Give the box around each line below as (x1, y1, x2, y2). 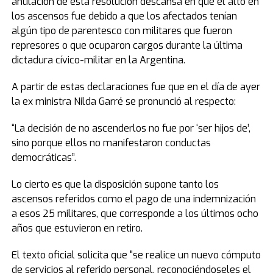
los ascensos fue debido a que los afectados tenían (11, 10, 237, 23)
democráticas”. (11, 151, 76, 164)
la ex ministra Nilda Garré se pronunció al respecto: (11, 95, 236, 108)
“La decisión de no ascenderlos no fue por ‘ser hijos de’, (11, 122, 250, 135)
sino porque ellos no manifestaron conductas (11, 136, 211, 149)
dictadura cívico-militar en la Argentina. (11, 54, 185, 66)
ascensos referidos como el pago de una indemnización (11, 193, 256, 205)
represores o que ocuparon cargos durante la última (11, 39, 243, 52)
